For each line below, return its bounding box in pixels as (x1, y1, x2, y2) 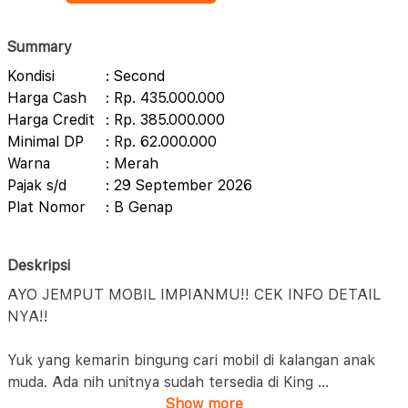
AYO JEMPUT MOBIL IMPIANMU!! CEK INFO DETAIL (7, 286, 381, 303)
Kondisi (7, 67, 55, 85)
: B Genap (106, 199, 173, 216)
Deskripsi (7, 257, 70, 274)
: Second (106, 67, 165, 85)
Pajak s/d (7, 177, 66, 194)
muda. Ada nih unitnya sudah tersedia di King (7, 373, 318, 391)
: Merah (106, 155, 158, 172)
